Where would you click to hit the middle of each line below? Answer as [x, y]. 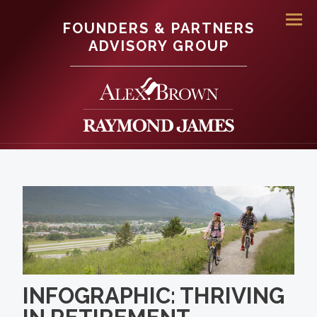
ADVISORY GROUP [158, 46]
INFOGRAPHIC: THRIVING [154, 295]
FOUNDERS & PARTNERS [158, 28]
